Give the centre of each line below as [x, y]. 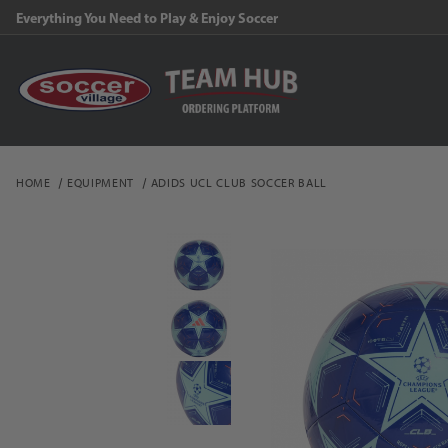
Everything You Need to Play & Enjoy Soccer [147, 18]
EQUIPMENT [101, 182]
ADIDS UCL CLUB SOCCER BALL [238, 182]
